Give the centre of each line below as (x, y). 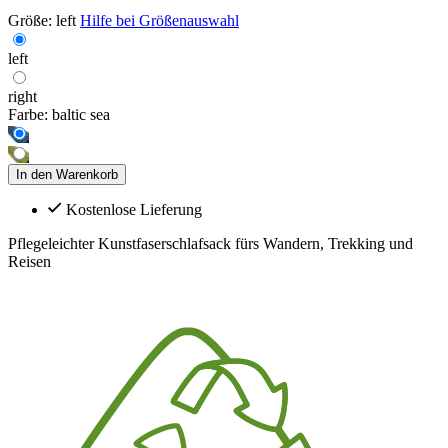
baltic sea (81, 114)
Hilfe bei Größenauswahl (159, 20)
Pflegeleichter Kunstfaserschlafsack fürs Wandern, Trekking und (210, 243)
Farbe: (28, 114)
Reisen (29, 261)
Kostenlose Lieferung (134, 209)
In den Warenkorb (67, 174)
